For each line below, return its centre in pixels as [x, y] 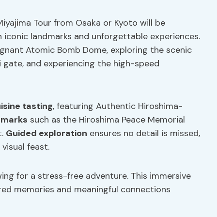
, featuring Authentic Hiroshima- [118, 106]
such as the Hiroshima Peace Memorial [106, 120]
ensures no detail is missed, [144, 133]
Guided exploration [46, 133]
